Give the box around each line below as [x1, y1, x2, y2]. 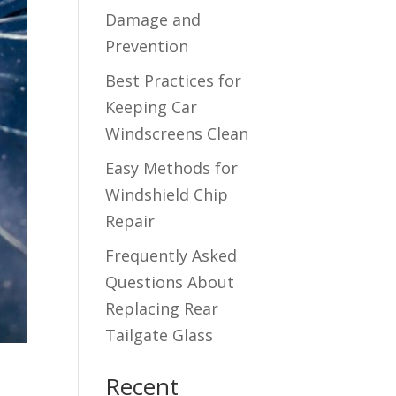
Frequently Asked [105, 245, 238, 266]
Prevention [105, 35, 189, 57]
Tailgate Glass [105, 324, 214, 346]
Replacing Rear [105, 298, 219, 319]
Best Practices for [105, 70, 242, 91]
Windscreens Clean [105, 123, 249, 144]
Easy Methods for [105, 157, 239, 179]
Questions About [105, 271, 235, 293]
